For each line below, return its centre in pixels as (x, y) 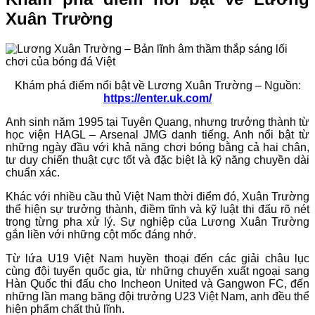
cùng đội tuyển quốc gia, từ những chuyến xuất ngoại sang (157, 271)
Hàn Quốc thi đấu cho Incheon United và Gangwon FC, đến (157, 284)
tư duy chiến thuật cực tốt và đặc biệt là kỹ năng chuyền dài (157, 160)
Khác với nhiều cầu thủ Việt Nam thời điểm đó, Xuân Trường (157, 197)
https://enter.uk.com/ (157, 98)
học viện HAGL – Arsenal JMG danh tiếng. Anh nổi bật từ (157, 135)
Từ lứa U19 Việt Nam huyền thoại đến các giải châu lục (157, 259)
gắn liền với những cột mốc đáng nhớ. (101, 235)
